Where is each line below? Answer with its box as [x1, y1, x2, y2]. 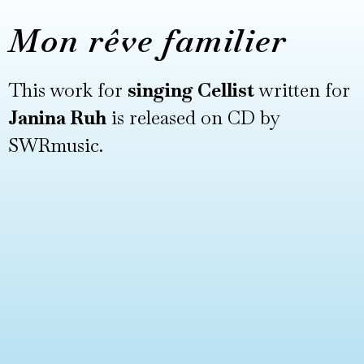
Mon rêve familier [8, 19, 287, 62]
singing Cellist [128, 77, 254, 102]
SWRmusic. [8, 132, 103, 158]
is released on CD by [106, 105, 280, 130]
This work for [8, 77, 128, 102]
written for [254, 77, 350, 102]
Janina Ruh [8, 105, 106, 130]
